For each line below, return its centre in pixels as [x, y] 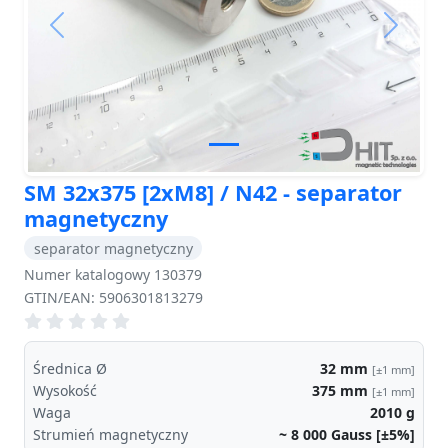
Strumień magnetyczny [110, 434]
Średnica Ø [70, 369]
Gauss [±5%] [373, 434]
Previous [88, 35]
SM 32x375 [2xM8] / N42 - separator [213, 192]
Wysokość [65, 391]
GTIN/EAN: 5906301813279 [113, 298]
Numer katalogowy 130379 [113, 275]
